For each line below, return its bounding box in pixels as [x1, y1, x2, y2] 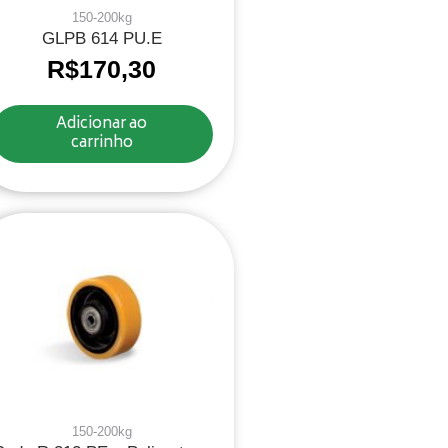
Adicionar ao [56, 111, 148, 139]
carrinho [70, 130, 133, 158]
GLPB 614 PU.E [41, 29, 162, 49]
